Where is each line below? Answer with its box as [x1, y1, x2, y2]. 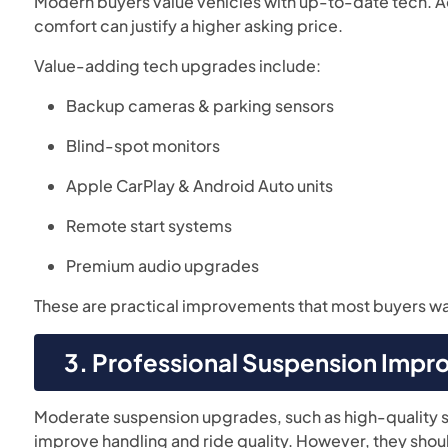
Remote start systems [66, 215, 233, 236]
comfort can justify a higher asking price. [34, 15, 344, 36]
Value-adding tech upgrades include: [34, 55, 322, 76]
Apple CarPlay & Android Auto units [66, 175, 334, 196]
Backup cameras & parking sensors [66, 95, 335, 116]
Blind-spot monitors [66, 135, 221, 156]
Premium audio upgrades [66, 255, 260, 276]
